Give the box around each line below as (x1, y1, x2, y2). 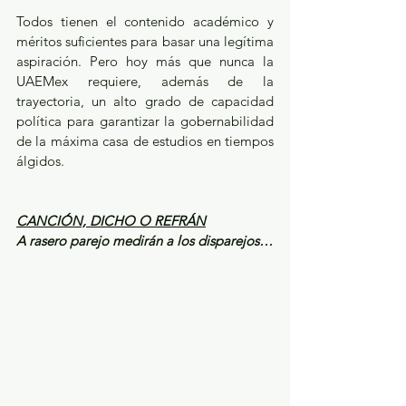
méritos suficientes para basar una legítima (16, 33, 274, 51)
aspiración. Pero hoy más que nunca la (16, 53, 274, 71)
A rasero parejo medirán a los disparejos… (16, 232, 273, 250)
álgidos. (16, 152, 68, 170)
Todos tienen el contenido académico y (16, 13, 274, 31)
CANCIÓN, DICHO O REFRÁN (16, 212, 206, 230)
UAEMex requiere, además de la (16, 72, 274, 91)
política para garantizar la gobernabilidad (16, 112, 274, 130)
